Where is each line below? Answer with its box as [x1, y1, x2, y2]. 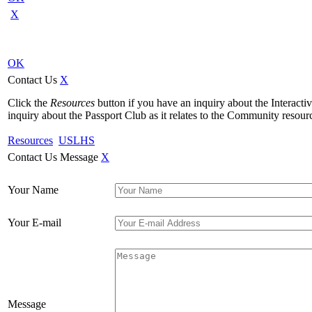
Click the [8, 96, 50, 109]
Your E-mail [8, 216, 61, 228]
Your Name [8, 183, 58, 196]
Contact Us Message [8, 150, 98, 163]
